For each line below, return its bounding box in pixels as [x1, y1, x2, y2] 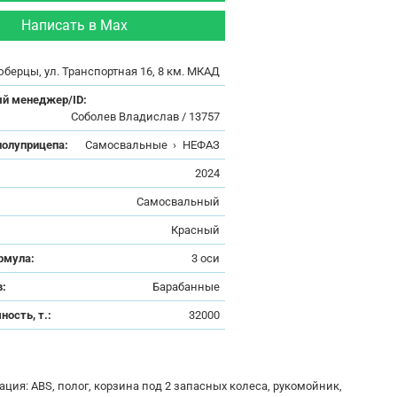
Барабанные [152, 279, 220, 293]
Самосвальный [136, 194, 220, 208]
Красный [170, 222, 220, 237]
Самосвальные [84, 137, 167, 152]
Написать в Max [20, 16, 128, 34]
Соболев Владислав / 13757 [70, 109, 220, 123]
